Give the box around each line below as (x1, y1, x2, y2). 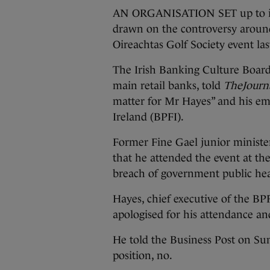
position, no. (113, 250, 172, 262)
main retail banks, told (113, 80, 224, 92)
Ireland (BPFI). (113, 111, 184, 123)
